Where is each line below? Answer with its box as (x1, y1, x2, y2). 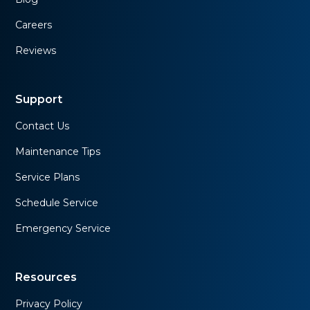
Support (15, 92, 63, 106)
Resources (15, 270, 77, 284)
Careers (15, 18, 53, 31)
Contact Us (15, 119, 70, 132)
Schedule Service (15, 196, 99, 209)
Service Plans (15, 170, 80, 183)
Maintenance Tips (15, 145, 101, 158)
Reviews (15, 44, 57, 57)
